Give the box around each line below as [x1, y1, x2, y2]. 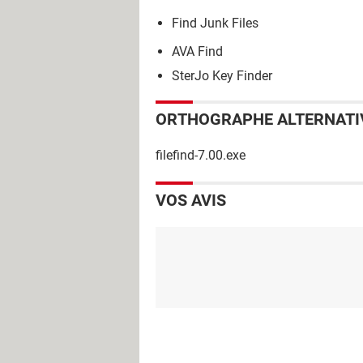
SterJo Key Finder [172, 68, 272, 84]
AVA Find [172, 44, 223, 60]
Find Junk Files [172, 15, 258, 32]
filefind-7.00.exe [156, 147, 246, 164]
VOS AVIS [156, 190, 226, 211]
